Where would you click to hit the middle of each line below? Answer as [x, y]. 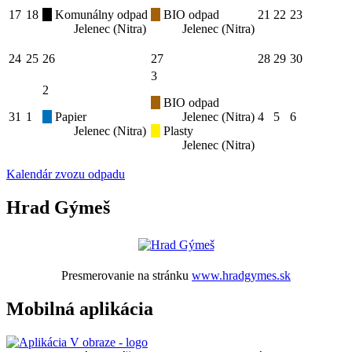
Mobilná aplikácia [80, 309]
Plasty [177, 131]
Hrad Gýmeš [58, 208]
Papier [69, 117]
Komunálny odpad [100, 15]
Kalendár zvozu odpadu [66, 174]
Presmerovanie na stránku [126, 276]
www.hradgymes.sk [241, 276]
